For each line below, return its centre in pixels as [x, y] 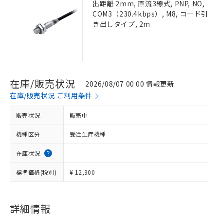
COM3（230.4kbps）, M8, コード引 [151, 14]
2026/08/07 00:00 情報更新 [130, 83]
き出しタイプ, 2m [122, 24]
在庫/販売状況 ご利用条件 [51, 95]
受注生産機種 [88, 134]
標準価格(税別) [36, 172]
